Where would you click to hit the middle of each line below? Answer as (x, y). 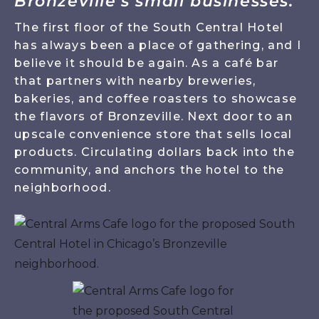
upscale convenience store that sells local (153, 135)
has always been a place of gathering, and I (158, 46)
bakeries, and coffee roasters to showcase (156, 99)
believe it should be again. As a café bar (147, 63)
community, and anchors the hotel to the (150, 170)
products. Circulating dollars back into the (155, 152)
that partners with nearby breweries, (135, 81)
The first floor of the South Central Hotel (149, 28)
